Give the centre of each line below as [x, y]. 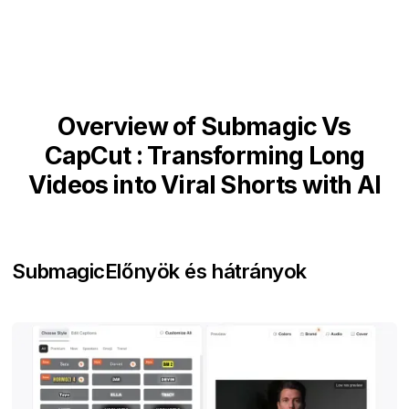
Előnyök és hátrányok [206, 270]
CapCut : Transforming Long [204, 155]
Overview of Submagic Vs [204, 126]
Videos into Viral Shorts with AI [204, 184]
